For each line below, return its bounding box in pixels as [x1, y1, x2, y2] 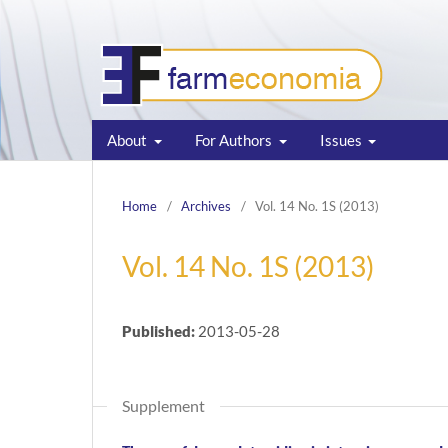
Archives [181, 197, 231, 214]
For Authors [194, 130, 275, 149]
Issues [319, 130, 365, 149]
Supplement [122, 395, 205, 415]
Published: [122, 321, 198, 340]
